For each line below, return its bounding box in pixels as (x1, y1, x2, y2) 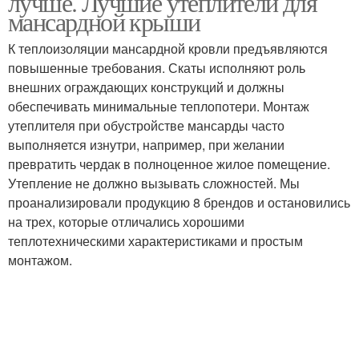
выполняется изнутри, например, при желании (8, 135, 284, 154)
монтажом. (8, 251, 72, 269)
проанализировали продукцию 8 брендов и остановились (8, 193, 350, 212)
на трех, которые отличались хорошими (8, 212, 244, 231)
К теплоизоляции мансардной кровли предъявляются (8, 39, 328, 58)
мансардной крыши (8, 4, 200, 38)
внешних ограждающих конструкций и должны (8, 78, 284, 96)
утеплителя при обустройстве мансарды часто (8, 116, 284, 135)
